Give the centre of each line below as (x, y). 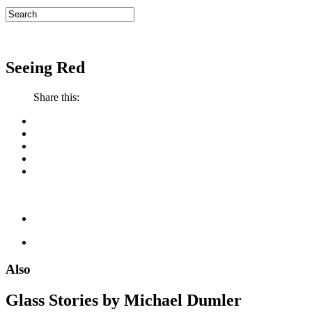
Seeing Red (45, 68)
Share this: (56, 97)
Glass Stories (54, 300)
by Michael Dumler (172, 300)
